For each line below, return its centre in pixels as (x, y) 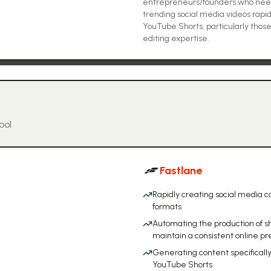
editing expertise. (176, 38)
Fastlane (181, 171)
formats (167, 207)
